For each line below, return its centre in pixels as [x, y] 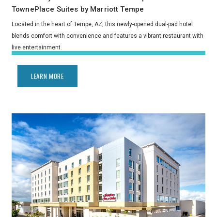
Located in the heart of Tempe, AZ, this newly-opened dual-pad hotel [102, 24]
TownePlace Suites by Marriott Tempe [78, 9]
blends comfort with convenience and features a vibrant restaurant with [108, 36]
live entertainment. [37, 48]
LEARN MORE [47, 76]
